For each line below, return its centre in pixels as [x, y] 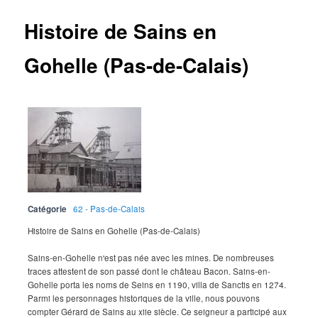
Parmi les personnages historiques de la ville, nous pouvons [144, 298]
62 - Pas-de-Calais [109, 208]
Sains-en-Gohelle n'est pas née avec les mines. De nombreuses [151, 257]
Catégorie [48, 209]
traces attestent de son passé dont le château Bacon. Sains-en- [149, 271]
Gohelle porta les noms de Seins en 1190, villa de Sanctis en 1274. [157, 284]
